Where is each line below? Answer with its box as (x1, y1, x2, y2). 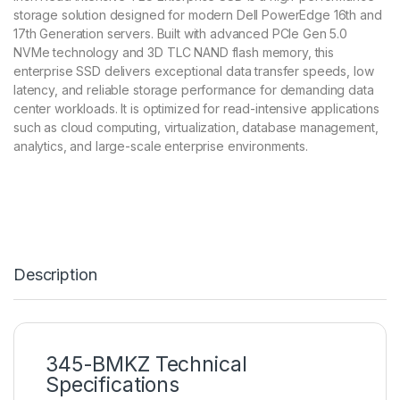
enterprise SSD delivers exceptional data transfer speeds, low (13, 63, 374, 79)
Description (13, 265, 97, 285)
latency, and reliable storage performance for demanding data (13, 82, 374, 98)
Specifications (46, 372, 180, 398)
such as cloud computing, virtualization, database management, (13, 120, 379, 136)
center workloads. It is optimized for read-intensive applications (13, 101, 379, 117)
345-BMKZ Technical (46, 352, 247, 378)
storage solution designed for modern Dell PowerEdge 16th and (13, 7, 382, 23)
